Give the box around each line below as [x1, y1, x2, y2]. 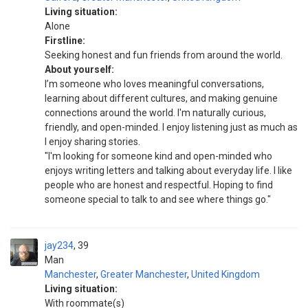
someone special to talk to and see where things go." [45, 194, 271, 205]
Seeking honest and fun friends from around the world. [45, 49, 283, 60]
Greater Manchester [100, 269, 187, 280]
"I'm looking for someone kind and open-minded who [45, 151, 272, 162]
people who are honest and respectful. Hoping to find [45, 179, 273, 190]
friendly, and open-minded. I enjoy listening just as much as [45, 122, 298, 133]
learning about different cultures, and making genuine [45, 93, 278, 104]
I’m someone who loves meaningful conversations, [45, 78, 264, 89]
